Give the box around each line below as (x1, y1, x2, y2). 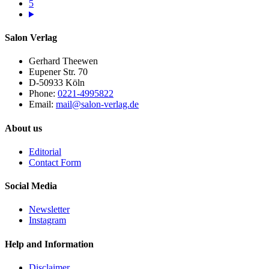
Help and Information (5, 238, 94, 249)
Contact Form (29, 157, 81, 168)
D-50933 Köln (29, 77, 85, 88)
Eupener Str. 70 (29, 67, 88, 77)
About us (5, 122, 42, 133)
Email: (29, 99, 53, 110)
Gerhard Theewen (29, 56, 98, 67)
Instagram (29, 215, 66, 226)
